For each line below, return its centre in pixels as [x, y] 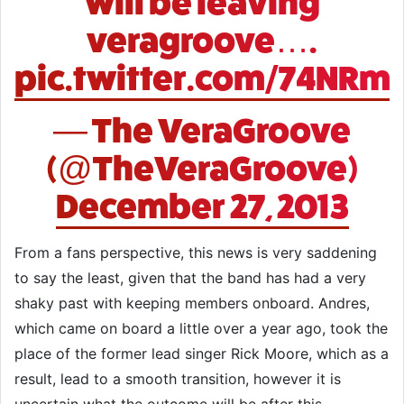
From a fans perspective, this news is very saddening [196, 252]
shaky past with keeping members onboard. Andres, [192, 303]
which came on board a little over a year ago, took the [201, 328]
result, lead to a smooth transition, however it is [178, 379]
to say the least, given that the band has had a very [190, 278]
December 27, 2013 [202, 207]
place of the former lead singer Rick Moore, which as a [202, 353]
